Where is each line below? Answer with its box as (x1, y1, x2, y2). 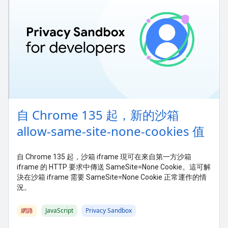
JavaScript (45, 206, 73, 215)
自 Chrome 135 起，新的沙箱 (17, 106, 179, 123)
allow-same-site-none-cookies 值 (17, 123, 205, 139)
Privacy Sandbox (85, 206, 132, 215)
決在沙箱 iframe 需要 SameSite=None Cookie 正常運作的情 (17, 173, 207, 181)
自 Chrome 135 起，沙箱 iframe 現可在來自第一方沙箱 (17, 153, 191, 161)
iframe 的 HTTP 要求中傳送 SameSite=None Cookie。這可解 (17, 163, 211, 171)
